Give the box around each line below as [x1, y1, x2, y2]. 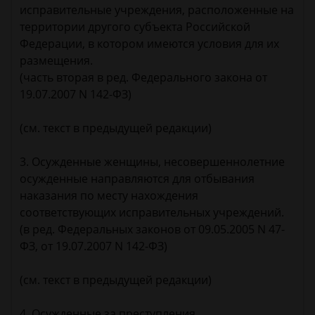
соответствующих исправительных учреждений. [20, 205, 284, 221]
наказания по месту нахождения [20, 188, 198, 204]
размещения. [20, 53, 93, 69]
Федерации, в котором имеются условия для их [20, 36, 279, 52]
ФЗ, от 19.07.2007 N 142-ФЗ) [20, 238, 167, 255]
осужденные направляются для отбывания [20, 171, 255, 187]
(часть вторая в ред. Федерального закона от [20, 70, 267, 86]
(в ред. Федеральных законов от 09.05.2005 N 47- [20, 221, 285, 238]
